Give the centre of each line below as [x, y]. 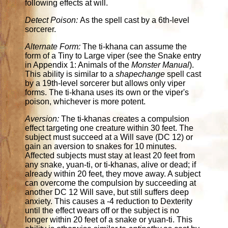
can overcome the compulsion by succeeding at [111, 183]
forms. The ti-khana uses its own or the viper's [107, 93]
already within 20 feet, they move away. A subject [113, 174]
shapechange [140, 74]
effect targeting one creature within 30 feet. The [109, 128]
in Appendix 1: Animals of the [78, 65]
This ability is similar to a [70, 74]
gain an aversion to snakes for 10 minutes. [101, 147]
